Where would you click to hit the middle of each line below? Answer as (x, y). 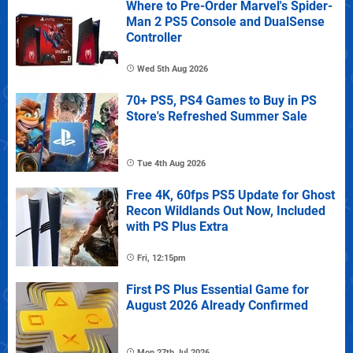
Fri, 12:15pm (162, 258)
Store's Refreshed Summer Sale (217, 117)
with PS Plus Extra (177, 227)
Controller (154, 38)
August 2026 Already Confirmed (217, 306)
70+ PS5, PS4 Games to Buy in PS (221, 101)
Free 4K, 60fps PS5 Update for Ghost (230, 195)
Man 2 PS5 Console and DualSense (225, 22)
